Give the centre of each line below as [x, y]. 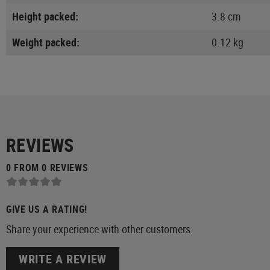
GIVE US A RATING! [47, 209]
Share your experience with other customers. [100, 229]
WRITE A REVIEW [63, 259]
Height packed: [45, 16]
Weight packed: [46, 42]
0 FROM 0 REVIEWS [47, 167]
